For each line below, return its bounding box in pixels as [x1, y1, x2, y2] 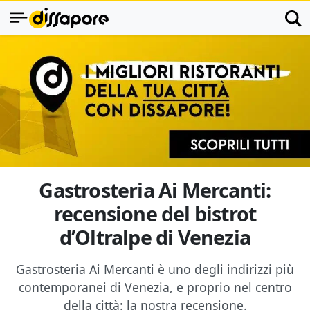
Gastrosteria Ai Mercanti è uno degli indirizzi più [16, 261, 294, 277]
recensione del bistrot [53, 200, 257, 227]
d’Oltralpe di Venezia [59, 224, 251, 250]
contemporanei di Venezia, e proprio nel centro [18, 279, 292, 295]
